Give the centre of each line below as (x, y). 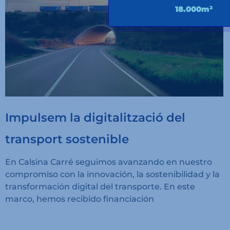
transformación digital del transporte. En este (100, 186)
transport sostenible (67, 139)
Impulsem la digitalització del (95, 117)
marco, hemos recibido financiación (80, 199)
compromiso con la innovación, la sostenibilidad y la (112, 174)
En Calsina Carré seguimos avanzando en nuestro (109, 162)
